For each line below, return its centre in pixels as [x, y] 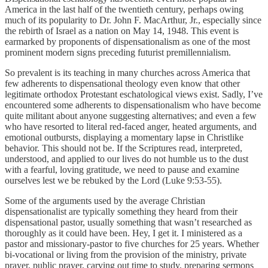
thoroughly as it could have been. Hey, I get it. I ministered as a [124, 233]
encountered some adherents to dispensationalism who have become [133, 105]
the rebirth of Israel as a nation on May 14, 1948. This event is [122, 31]
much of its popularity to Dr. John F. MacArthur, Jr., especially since [133, 20]
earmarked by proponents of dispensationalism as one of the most [127, 41]
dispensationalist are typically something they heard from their [121, 211]
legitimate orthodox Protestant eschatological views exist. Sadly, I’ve [134, 94]
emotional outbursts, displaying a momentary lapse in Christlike [124, 137]
